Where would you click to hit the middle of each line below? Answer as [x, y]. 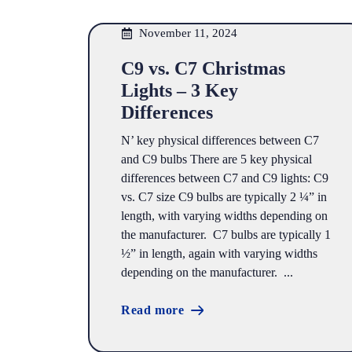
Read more [153, 310]
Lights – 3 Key [180, 90]
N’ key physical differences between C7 [220, 140]
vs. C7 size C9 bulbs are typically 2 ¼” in [224, 197]
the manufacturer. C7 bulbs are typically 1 [226, 235]
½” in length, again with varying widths [219, 253]
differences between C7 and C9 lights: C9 [225, 178]
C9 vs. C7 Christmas [203, 68]
